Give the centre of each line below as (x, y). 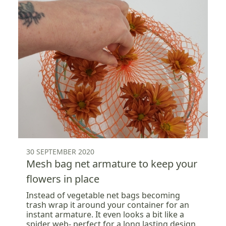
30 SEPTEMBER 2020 (60, 151)
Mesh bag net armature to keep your (112, 163)
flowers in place (63, 179)
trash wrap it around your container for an (108, 205)
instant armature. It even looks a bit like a (105, 214)
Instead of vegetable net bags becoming (103, 195)
